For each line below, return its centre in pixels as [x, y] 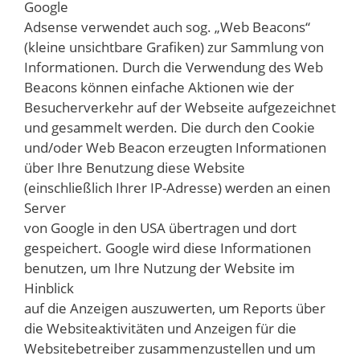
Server [45, 208]
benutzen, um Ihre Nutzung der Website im [160, 268]
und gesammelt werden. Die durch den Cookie [170, 128]
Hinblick [49, 288]
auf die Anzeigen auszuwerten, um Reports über [175, 309]
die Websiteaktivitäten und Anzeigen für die [160, 329]
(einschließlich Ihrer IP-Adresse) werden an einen [177, 188]
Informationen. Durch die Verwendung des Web [174, 67]
